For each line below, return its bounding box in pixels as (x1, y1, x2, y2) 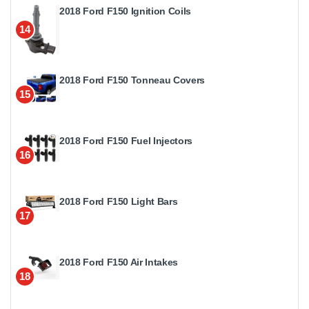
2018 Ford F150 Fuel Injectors (59, 134, 192, 146)
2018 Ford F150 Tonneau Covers (59, 74, 205, 86)
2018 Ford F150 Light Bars (59, 195, 178, 207)
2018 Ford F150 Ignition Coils (59, 6, 191, 17)
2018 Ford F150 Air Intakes (59, 256, 178, 268)
